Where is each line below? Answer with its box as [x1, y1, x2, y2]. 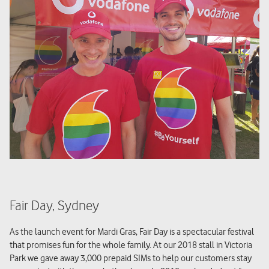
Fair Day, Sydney [10, 198, 99, 214]
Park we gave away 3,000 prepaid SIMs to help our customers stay [10, 252, 252, 264]
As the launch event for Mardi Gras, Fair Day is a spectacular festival [10, 226, 254, 237]
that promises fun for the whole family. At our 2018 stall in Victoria [10, 239, 252, 250]
